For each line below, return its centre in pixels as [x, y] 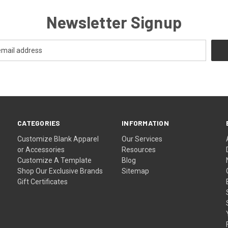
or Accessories [41, 149]
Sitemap [136, 171]
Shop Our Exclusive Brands [60, 171]
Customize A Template [55, 160]
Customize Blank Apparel [58, 139]
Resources [139, 149]
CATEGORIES [39, 123]
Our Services [142, 139]
